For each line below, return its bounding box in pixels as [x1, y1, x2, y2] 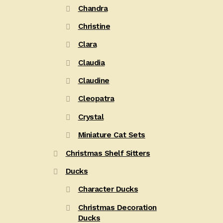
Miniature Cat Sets [78, 130, 145, 140]
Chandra [78, 3, 108, 13]
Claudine [78, 76, 110, 86]
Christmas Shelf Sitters [65, 148, 150, 158]
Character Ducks [78, 185, 138, 194]
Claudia [78, 58, 105, 67]
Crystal [78, 112, 104, 121]
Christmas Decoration [78, 203, 157, 212]
